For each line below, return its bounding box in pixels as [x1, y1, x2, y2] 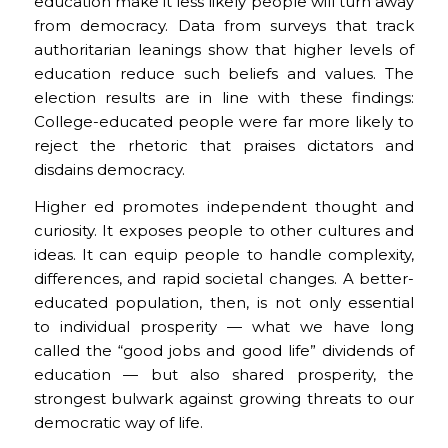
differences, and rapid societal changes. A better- [33, 268, 415, 288]
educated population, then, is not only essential [33, 292, 415, 312]
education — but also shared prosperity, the [33, 364, 415, 384]
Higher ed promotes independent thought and [33, 196, 415, 216]
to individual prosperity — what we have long [33, 316, 415, 336]
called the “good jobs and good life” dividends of [33, 340, 415, 360]
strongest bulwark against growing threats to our [33, 388, 415, 408]
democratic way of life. [33, 412, 203, 432]
